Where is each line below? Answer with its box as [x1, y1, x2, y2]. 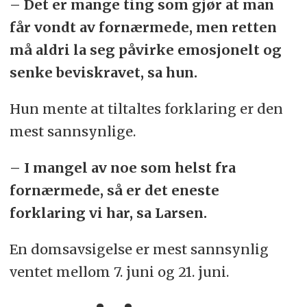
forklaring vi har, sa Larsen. [9, 204, 207, 221]
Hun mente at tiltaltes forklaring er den [9, 99, 283, 117]
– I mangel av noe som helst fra [9, 158, 236, 176]
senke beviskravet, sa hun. [9, 63, 197, 81]
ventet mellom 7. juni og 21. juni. [9, 262, 229, 280]
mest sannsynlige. [9, 122, 136, 140]
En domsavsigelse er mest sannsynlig [9, 240, 269, 258]
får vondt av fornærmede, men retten [9, 18, 277, 36]
